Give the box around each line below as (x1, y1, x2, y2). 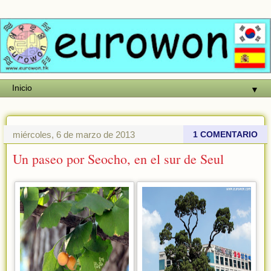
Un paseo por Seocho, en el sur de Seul (13, 149, 224, 168)
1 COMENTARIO (193, 129, 258, 139)
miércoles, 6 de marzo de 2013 (13, 129, 135, 140)
